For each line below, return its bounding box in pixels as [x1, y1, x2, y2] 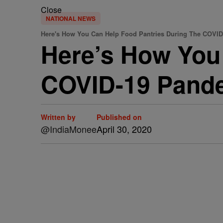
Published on [97, 112, 142, 122]
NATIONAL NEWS [46, 14, 96, 23]
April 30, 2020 [97, 122, 152, 135]
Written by [41, 112, 76, 122]
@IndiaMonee [41, 122, 97, 135]
